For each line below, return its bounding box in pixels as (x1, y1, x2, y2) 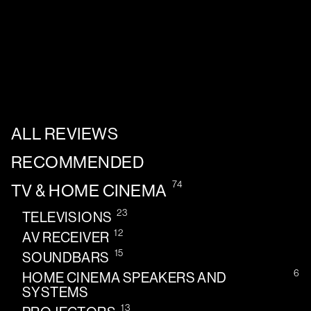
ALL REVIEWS (11, 124, 119, 144)
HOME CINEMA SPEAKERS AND (22, 270, 227, 287)
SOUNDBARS (22, 250, 110, 267)
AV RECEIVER (22, 230, 110, 246)
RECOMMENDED (11, 153, 144, 172)
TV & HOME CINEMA (11, 181, 167, 201)
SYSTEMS (22, 285, 89, 301)
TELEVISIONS (22, 210, 112, 226)
